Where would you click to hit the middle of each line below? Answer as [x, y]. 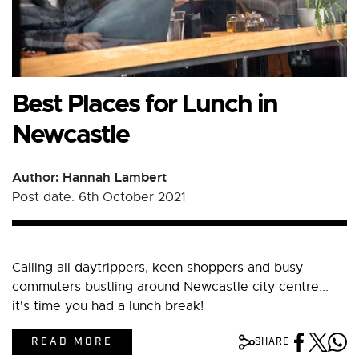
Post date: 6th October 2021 [99, 198]
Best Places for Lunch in [145, 104]
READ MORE [72, 342]
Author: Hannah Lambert [89, 178]
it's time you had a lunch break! [108, 307]
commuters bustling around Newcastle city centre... [170, 287]
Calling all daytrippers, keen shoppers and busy [157, 268]
